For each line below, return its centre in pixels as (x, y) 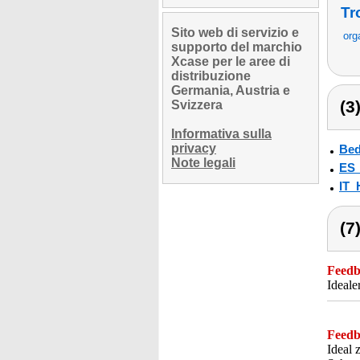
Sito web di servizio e (235, 33)
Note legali (203, 163)
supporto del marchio (237, 47)
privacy (194, 148)
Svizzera (197, 105)
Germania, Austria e (231, 90)
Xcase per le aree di (231, 61)
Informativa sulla (221, 134)
